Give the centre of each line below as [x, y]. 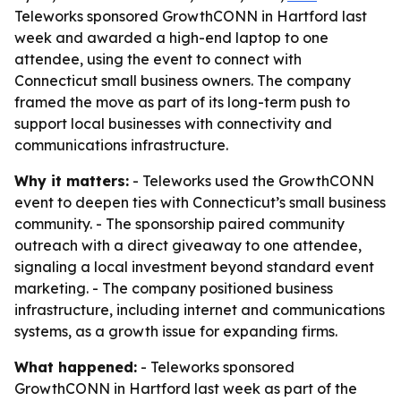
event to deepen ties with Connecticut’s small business [200, 202]
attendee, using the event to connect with [158, 59]
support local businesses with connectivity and [173, 124]
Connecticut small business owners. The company [183, 81]
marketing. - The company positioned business [174, 288]
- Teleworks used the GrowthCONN [252, 181]
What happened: [76, 367]
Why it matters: [72, 181]
